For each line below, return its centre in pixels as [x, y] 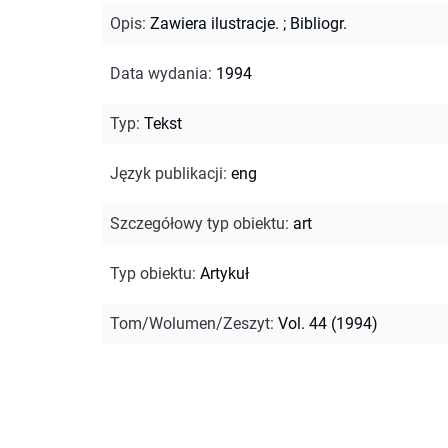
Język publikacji [166, 173]
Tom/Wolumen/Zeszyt [190, 323]
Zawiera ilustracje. [214, 23]
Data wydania [159, 73]
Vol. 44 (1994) [328, 323]
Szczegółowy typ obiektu [197, 223]
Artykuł [224, 273]
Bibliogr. [318, 23]
